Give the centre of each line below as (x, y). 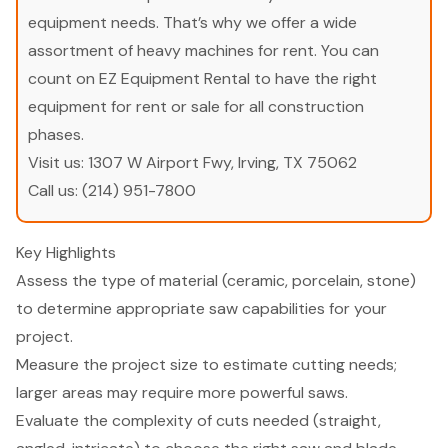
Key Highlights (66, 252)
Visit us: (58, 162)
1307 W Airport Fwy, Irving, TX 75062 (222, 162)
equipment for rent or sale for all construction (196, 106)
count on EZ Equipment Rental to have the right (202, 78)
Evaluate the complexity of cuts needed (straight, (198, 420)
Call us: (55, 190)
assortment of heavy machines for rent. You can (203, 50)
